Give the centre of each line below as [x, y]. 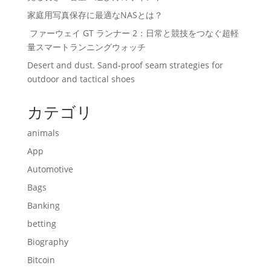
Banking [43, 205]
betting [41, 224]
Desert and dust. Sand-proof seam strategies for [125, 65]
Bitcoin [41, 260]
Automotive [50, 169]
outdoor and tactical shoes [81, 79]
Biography [47, 242]
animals [43, 133]
